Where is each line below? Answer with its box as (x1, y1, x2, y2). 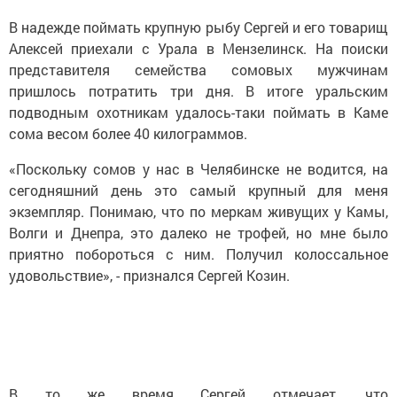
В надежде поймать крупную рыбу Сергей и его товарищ (9, 18, 388, 36)
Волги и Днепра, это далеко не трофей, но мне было (9, 223, 388, 242)
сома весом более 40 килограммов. (9, 124, 247, 143)
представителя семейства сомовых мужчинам (9, 60, 388, 79)
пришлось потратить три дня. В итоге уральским (9, 82, 388, 100)
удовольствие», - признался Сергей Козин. (9, 266, 290, 284)
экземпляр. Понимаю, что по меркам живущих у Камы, (9, 202, 388, 221)
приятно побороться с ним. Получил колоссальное (9, 245, 388, 263)
